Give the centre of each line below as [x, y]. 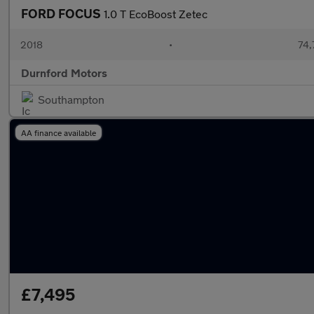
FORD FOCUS [62, 13]
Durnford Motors [64, 73]
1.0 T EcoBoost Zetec [156, 14]
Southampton [71, 99]
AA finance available [59, 132]
